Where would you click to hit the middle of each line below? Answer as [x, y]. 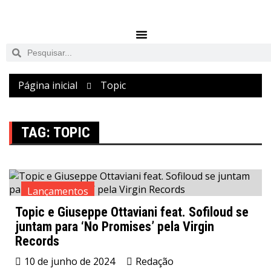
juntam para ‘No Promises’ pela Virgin [115, 227]
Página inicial [48, 85]
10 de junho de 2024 [70, 261]
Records [37, 241]
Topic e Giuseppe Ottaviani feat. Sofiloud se [132, 212]
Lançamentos [58, 191]
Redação [155, 261]
